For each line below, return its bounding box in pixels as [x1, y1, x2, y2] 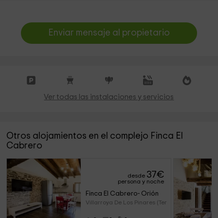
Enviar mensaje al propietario [48, 28, 170, 37]
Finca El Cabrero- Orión [85, 190, 159, 197]
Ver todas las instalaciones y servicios [44, 93, 174, 101]
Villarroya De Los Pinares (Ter [85, 200, 167, 205]
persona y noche [118, 179, 164, 184]
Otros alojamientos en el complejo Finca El [6, 131, 183, 141]
